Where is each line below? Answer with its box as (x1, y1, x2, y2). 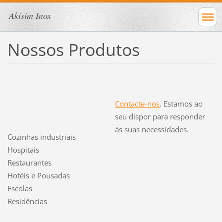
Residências (7, 196, 47, 206)
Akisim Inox (9, 9, 51, 21)
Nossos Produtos (7, 38, 140, 61)
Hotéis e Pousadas (7, 170, 70, 180)
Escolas (7, 183, 32, 193)
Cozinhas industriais (7, 131, 76, 142)
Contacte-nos (115, 98, 160, 109)
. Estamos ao (160, 98, 203, 109)
